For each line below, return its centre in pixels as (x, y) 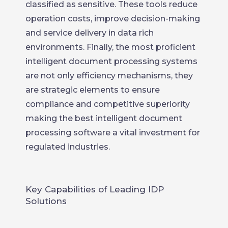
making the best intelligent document (104, 118)
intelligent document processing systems (111, 61)
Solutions (46, 201)
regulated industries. (68, 147)
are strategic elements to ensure (93, 90)
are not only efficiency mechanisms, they (109, 75)
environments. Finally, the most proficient (110, 47)
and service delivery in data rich (90, 33)
